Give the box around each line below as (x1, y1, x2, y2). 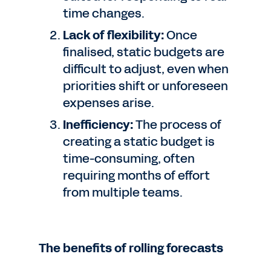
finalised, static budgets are (63, 44, 224, 60)
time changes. (63, 5, 145, 22)
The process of (133, 116, 221, 133)
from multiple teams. (63, 184, 183, 201)
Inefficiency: (63, 116, 133, 133)
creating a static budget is (63, 133, 215, 150)
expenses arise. (63, 94, 154, 111)
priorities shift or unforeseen (63, 77, 228, 94)
